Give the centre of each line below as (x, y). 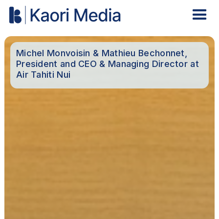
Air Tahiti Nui (43, 75)
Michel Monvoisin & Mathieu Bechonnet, (102, 53)
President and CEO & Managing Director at (107, 64)
